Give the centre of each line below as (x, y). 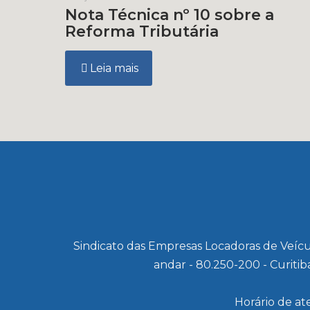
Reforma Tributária (142, 31)
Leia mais (114, 68)
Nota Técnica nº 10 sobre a (170, 15)
